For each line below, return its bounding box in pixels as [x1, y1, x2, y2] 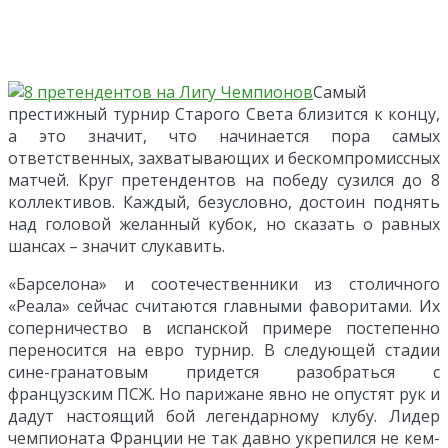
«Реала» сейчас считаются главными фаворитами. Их [8, 294, 440, 317]
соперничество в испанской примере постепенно [8, 316, 440, 339]
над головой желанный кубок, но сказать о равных [8, 212, 440, 235]
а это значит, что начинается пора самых [8, 124, 440, 147]
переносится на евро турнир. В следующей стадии [8, 338, 440, 361]
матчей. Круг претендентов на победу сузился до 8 [8, 168, 440, 191]
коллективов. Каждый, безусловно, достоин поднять [8, 190, 440, 213]
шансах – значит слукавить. [8, 234, 225, 257]
